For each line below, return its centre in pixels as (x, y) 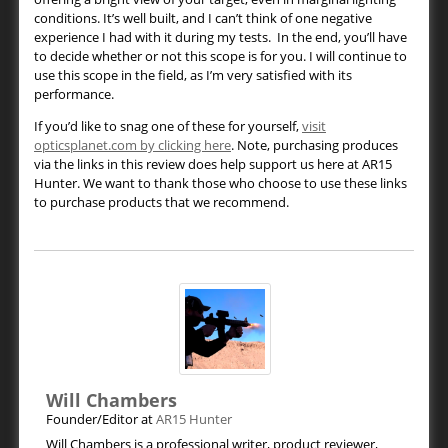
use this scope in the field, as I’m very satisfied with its (193, 75)
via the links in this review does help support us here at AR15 (213, 164)
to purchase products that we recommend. (161, 202)
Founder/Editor (93, 419)
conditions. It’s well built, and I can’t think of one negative (203, 18)
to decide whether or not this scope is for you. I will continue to (220, 56)
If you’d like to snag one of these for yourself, (168, 126)
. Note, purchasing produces (314, 145)
